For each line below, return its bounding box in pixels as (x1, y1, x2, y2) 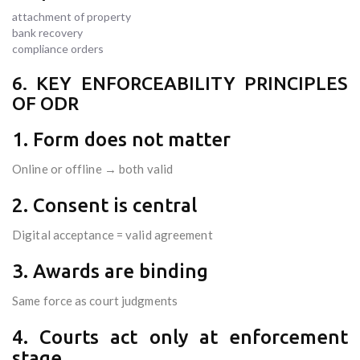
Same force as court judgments (12, 293, 178, 309)
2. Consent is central (12, 194, 197, 217)
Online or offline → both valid (12, 162, 173, 177)
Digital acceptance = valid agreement (12, 227, 213, 243)
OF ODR (12, 93, 79, 114)
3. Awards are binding (12, 260, 208, 283)
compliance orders (12, 42, 104, 56)
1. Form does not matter (12, 129, 231, 151)
